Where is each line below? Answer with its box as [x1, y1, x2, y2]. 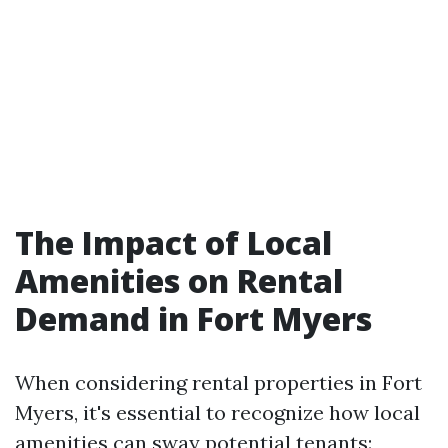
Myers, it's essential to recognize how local [15, 400, 420, 425]
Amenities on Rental [15, 259, 343, 302]
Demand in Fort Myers [15, 297, 372, 340]
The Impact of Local [15, 221, 332, 264]
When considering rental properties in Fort [15, 370, 422, 395]
